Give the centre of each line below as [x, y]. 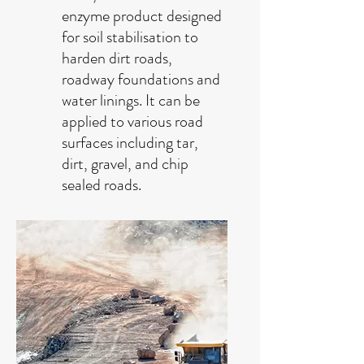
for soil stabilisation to [130, 37]
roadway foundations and [141, 79]
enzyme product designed [142, 15]
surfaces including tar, [130, 142]
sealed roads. [102, 184]
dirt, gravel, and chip [125, 163]
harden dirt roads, [117, 58]
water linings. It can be [131, 100]
